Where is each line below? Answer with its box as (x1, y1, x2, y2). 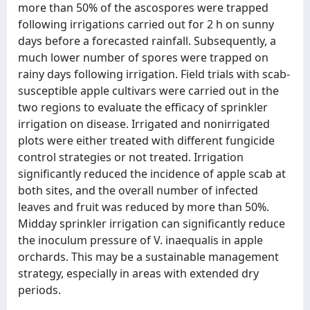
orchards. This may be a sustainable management (18, 248, 279, 264)
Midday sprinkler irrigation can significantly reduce (18, 215, 285, 231)
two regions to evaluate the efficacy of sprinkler (18, 99, 268, 115)
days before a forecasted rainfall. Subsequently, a (18, 33, 276, 48)
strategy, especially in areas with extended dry (18, 265, 259, 281)
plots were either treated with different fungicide (18, 132, 275, 148)
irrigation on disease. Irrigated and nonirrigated (18, 116, 270, 131)
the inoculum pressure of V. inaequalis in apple (18, 232, 263, 248)
